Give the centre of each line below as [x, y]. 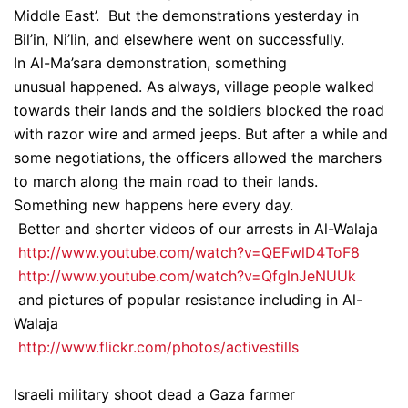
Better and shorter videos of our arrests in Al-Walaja [196, 229]
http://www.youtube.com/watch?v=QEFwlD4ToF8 [189, 252]
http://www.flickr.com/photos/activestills [158, 347]
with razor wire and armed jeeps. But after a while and [201, 134]
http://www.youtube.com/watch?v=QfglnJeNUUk [187, 276]
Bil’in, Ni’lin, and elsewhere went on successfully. [181, 39]
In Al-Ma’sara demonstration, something [150, 63]
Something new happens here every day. [153, 205]
